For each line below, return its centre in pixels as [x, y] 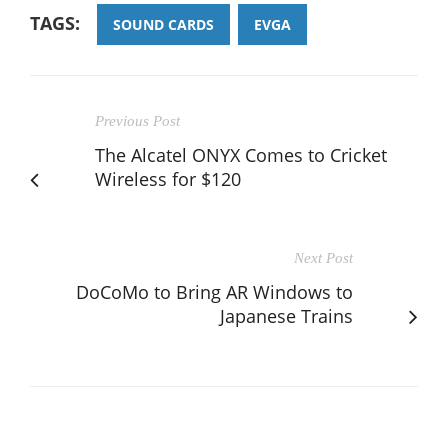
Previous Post [137, 121]
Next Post [323, 258]
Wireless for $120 [168, 179]
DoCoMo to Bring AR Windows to [214, 292]
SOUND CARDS [163, 25]
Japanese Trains [286, 316]
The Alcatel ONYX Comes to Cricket [241, 155]
